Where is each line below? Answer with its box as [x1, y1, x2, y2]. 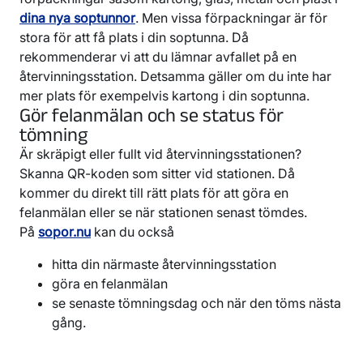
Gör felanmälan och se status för [19, 103, 284, 126]
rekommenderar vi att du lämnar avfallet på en [19, 48, 297, 65]
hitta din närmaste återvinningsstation [52, 255, 276, 272]
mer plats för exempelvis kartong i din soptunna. [19, 87, 310, 104]
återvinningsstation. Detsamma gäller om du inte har [19, 67, 331, 84]
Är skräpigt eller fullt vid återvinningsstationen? [19, 145, 301, 162]
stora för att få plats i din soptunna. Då [19, 28, 249, 45]
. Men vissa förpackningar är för [135, 9, 327, 26]
